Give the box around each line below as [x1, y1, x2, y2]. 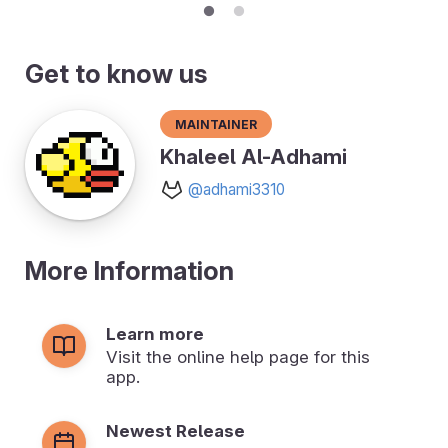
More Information [25, 255, 234, 287]
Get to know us [25, 58, 208, 90]
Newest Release [106, 421, 245, 442]
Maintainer [175, 113, 257, 134]
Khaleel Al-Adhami [160, 144, 347, 170]
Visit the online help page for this [106, 347, 370, 368]
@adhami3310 [188, 180, 285, 200]
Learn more [106, 324, 204, 345]
